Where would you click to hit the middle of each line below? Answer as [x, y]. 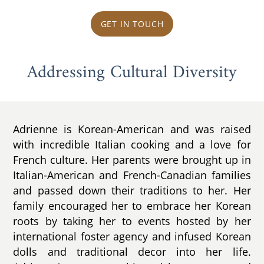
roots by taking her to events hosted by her [132, 221]
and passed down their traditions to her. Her [132, 190]
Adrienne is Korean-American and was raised [132, 129]
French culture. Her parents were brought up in [132, 159]
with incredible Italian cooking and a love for [132, 144]
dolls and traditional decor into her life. [132, 251]
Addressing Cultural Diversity [132, 72]
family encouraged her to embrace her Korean [132, 205]
